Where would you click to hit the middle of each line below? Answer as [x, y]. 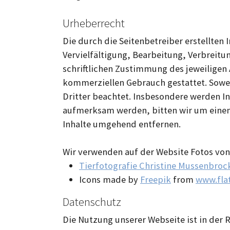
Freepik [156, 179]
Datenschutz [92, 201]
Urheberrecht [94, 23]
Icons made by [110, 179]
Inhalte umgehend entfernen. [122, 124]
